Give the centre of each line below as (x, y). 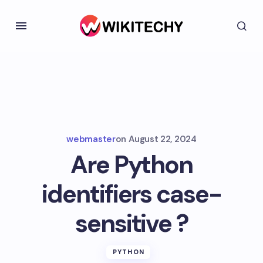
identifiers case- (131, 194)
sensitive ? (131, 223)
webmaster (91, 139)
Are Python (131, 165)
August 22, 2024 (163, 139)
